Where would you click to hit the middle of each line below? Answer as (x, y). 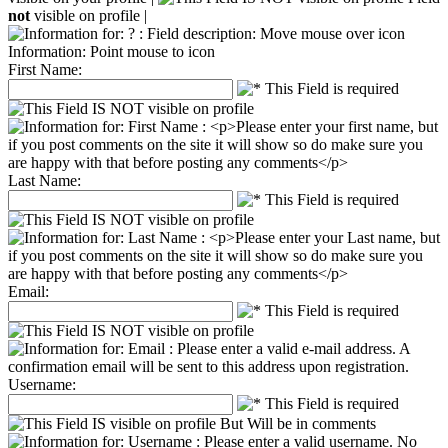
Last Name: (44, 180)
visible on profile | (88, 15)
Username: (42, 384)
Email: (28, 291)
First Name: (45, 69)
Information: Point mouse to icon (111, 51)
